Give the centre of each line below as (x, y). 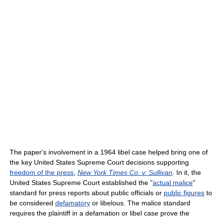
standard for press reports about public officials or (87, 193)
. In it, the (187, 172)
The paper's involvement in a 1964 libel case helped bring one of (109, 152)
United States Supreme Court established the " (81, 182)
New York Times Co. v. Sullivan (125, 172)
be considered (32, 203)
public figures (184, 193)
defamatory (73, 203)
